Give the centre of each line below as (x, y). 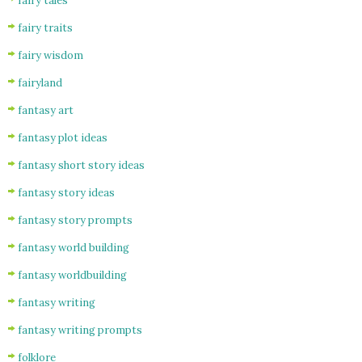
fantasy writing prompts (80, 330)
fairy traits (45, 27)
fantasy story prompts (75, 220)
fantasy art (46, 110)
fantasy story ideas (66, 192)
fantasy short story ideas (81, 165)
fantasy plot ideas (63, 137)
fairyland (40, 82)
